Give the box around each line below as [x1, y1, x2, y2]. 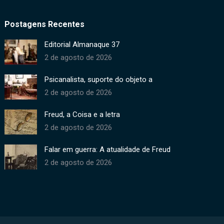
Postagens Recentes [4, 19, 85, 29]
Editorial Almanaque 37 [44, 39, 120, 49]
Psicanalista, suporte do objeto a [44, 74, 153, 84]
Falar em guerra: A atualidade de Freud [44, 144, 171, 154]
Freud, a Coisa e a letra [44, 109, 120, 119]
